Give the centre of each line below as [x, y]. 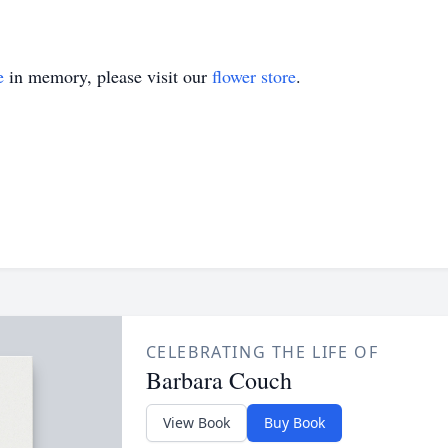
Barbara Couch [218, 380]
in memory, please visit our [108, 76]
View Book [196, 422]
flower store [254, 76]
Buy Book [294, 422]
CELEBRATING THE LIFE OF [262, 352]
